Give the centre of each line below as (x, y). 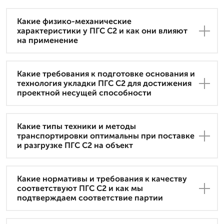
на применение (47, 40)
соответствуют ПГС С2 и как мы (80, 188)
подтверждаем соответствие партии (90, 198)
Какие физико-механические (74, 21)
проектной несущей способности (84, 93)
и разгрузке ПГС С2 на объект (75, 145)
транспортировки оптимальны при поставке (106, 136)
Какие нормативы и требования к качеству (102, 179)
